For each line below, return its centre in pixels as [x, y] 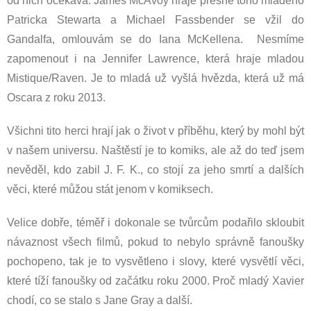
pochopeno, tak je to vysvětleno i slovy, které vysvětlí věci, [155, 261]
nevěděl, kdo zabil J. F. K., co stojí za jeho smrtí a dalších [155, 170]
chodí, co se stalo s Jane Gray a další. [100, 300]
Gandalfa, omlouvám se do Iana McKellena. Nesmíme [155, 39]
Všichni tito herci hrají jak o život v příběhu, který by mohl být [155, 131]
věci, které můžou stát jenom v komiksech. [110, 189]
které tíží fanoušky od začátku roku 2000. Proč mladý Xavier [155, 281]
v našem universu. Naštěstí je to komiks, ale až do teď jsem [155, 150]
